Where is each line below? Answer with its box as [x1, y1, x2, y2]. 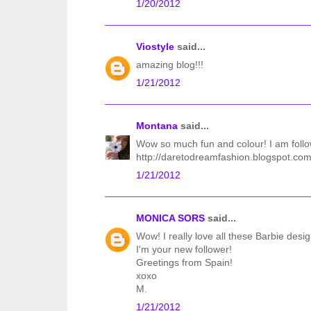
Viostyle [136, 41, 174, 53]
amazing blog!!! [136, 59, 203, 71]
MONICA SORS [136, 212, 205, 224]
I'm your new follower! [136, 244, 232, 255]
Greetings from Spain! [136, 257, 233, 269]
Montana [136, 120, 178, 132]
